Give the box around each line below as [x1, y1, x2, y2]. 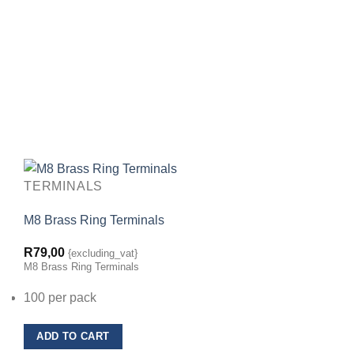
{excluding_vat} [68, 247, 137, 259]
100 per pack [24, 291, 96, 305]
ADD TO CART [36, 330, 110, 343]
